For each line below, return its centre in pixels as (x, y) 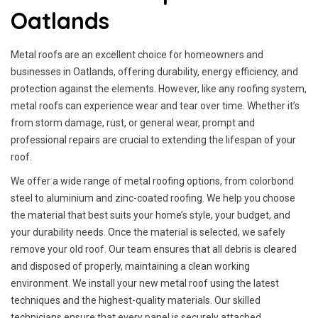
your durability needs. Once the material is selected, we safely (148, 232)
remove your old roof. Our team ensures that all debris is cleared (154, 249)
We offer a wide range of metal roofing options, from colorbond (152, 181)
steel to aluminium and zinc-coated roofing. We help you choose (153, 198)
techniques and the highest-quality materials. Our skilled (136, 300)
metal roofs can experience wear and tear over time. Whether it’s (155, 106)
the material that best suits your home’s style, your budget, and (150, 215)
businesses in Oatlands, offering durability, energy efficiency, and (154, 72)
